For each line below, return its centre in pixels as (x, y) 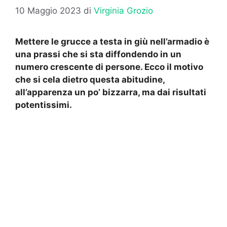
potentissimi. (45, 105)
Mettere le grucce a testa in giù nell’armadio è (112, 42)
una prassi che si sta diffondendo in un (98, 54)
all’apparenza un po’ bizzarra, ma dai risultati (111, 92)
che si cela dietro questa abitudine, (90, 80)
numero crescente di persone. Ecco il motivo (109, 67)
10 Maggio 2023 (48, 11)
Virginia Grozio (123, 11)
